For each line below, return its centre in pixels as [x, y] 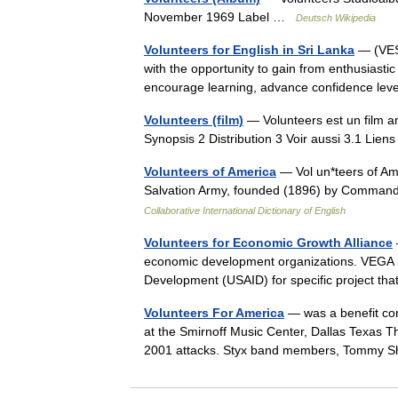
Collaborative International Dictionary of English [245, 211]
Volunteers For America [214, 313]
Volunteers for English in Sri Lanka [249, 50]
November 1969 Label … [220, 17]
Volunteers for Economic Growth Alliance [268, 243]
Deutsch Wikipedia [336, 18]
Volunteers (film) [194, 120]
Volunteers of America [210, 171]
